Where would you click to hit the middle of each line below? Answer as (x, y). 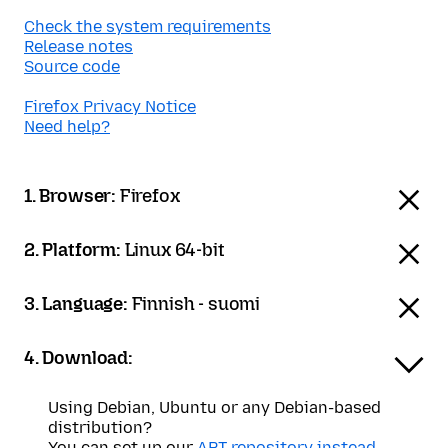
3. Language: (78, 304)
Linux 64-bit (174, 250)
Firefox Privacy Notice (110, 106)
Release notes (78, 46)
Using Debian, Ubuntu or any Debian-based (214, 407)
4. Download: (78, 358)
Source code (72, 66)
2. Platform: (74, 250)
